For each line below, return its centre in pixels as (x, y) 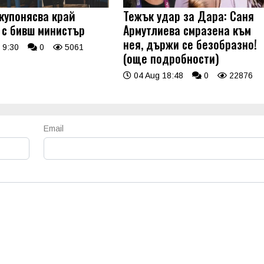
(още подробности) (171, 59)
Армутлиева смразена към (187, 30)
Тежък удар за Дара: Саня (189, 16)
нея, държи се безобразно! (190, 44)
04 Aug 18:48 (158, 76)
